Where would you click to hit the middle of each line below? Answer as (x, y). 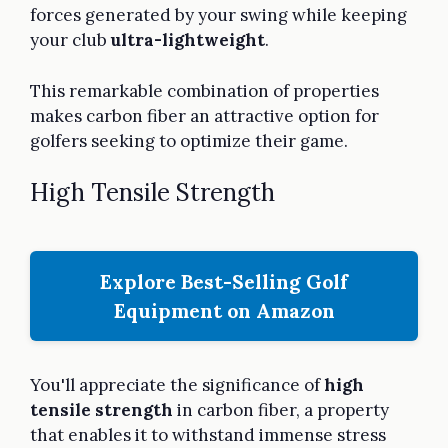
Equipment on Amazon (224, 311)
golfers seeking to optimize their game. (189, 140)
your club (70, 40)
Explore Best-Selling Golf (224, 282)
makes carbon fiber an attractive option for (204, 115)
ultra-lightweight (188, 40)
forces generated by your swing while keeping (218, 15)
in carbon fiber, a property (281, 410)
